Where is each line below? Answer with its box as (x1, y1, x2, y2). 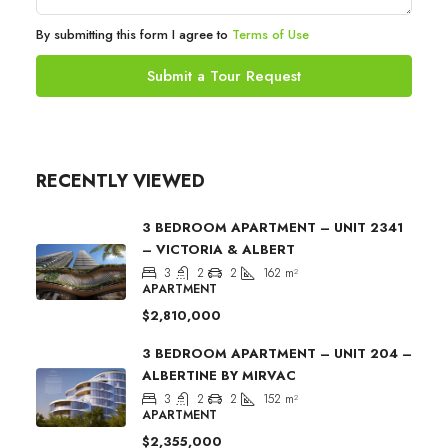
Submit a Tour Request (147, 64, 301, 87)
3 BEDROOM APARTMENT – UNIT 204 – (142, 343, 412, 363)
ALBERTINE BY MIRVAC (142, 365, 296, 385)
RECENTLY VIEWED (36, 167, 205, 194)
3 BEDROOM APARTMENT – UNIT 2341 (142, 217, 403, 237)
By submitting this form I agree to (36, 24, 232, 44)
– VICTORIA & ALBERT (142, 239, 295, 259)
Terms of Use (232, 24, 309, 44)
